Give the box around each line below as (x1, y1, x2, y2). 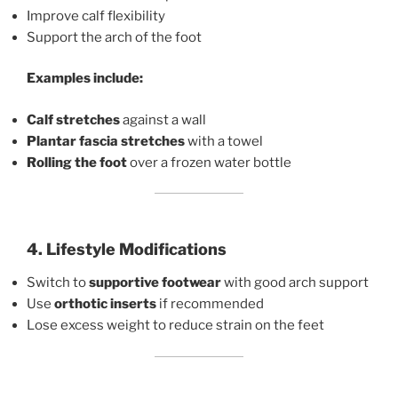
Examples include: (27, 70, 143, 87)
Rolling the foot (27, 154, 127, 171)
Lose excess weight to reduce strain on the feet (27, 317, 324, 334)
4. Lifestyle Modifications (27, 239, 227, 259)
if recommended (156, 296, 264, 313)
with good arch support (221, 275, 369, 291)
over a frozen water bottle (127, 154, 291, 171)
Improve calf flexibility (27, 7, 165, 24)
